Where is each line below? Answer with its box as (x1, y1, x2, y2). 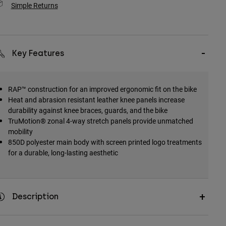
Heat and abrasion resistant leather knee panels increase (8, 95, 185, 105)
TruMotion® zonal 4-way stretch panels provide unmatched (8, 116, 193, 126)
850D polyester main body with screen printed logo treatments (8, 137, 202, 147)
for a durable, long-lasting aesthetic (8, 148, 118, 158)
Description (12, 192, 59, 202)
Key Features (12, 48, 64, 59)
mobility (8, 127, 33, 137)
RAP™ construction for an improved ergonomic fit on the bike (8, 84, 197, 94)
